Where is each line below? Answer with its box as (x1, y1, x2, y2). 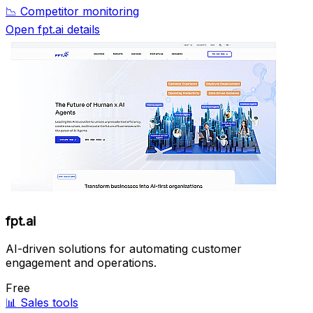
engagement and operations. (6, 256, 156, 270)
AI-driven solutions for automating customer (6, 242, 242, 256)
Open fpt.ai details (6, 22, 100, 36)
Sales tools (20, 296, 78, 310)
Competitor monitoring (20, 3, 139, 18)
